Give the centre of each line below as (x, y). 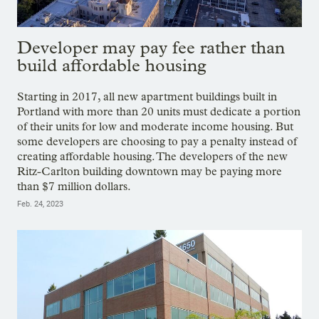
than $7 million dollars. (74, 186)
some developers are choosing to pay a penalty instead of (157, 141)
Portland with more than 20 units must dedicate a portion (159, 111)
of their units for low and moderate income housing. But (155, 126)
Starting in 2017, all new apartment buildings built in (147, 96)
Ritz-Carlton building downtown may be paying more (150, 171)
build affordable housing (112, 65)
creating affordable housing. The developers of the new (152, 156)
